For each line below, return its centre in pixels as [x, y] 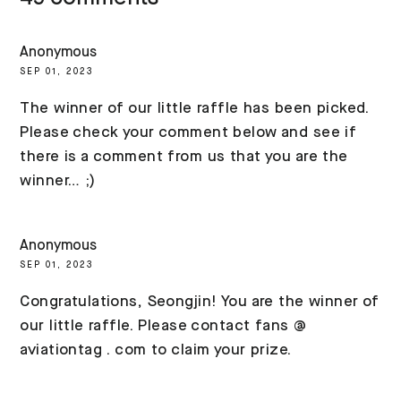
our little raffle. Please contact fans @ [163, 326]
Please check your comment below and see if [188, 133]
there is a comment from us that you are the [184, 158]
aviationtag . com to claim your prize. [156, 350]
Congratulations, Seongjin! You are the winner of [200, 302]
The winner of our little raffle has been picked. [195, 109]
